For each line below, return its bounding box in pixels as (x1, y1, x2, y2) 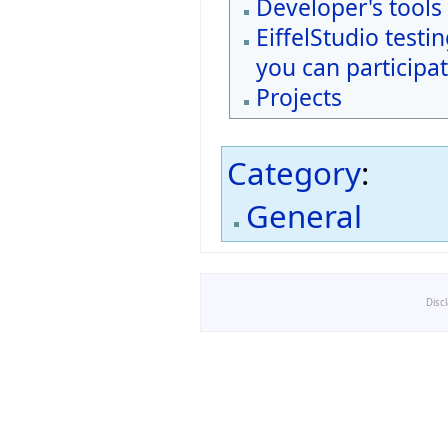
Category (227, 152, 361, 195)
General (246, 194, 363, 237)
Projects (255, 81, 342, 113)
